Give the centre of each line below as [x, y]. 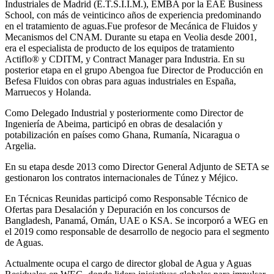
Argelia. [20, 146]
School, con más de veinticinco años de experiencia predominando [133, 15]
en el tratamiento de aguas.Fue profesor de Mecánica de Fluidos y [131, 26]
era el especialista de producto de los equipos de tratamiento [120, 48]
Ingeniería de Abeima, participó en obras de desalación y [114, 124]
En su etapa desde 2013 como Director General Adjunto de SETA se [137, 166]
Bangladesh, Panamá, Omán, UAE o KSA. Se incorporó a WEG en [136, 220]
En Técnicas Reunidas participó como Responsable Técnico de [126, 198]
